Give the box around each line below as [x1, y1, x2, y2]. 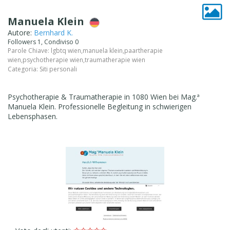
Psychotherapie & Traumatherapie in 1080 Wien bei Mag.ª [8, 91, 200, 102]
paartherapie [124, 46, 163, 55]
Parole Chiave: [8, 46, 51, 55]
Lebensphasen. [8, 111, 57, 121]
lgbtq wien [51, 46, 81, 55]
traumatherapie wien [85, 55, 145, 64]
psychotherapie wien [23, 55, 83, 64]
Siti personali [40, 64, 77, 73]
